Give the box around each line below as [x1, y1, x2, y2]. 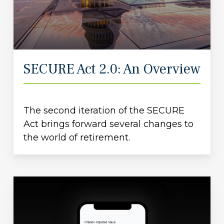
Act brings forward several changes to [23, 118, 193, 130]
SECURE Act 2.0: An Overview [23, 60, 200, 78]
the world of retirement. [23, 132, 130, 143]
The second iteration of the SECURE [23, 105, 184, 116]
